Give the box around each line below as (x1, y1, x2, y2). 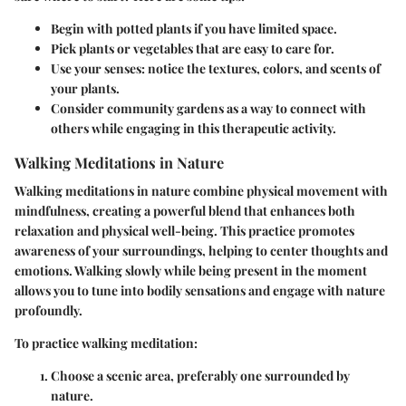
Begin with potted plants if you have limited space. (51, 19, 337, 37)
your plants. (51, 79, 120, 97)
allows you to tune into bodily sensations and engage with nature (14, 282, 385, 300)
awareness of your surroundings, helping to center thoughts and (14, 242, 388, 260)
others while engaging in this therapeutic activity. (51, 119, 336, 137)
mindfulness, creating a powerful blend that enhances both (14, 202, 355, 220)
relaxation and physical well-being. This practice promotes (14, 222, 354, 240)
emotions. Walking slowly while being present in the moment (14, 262, 367, 280)
